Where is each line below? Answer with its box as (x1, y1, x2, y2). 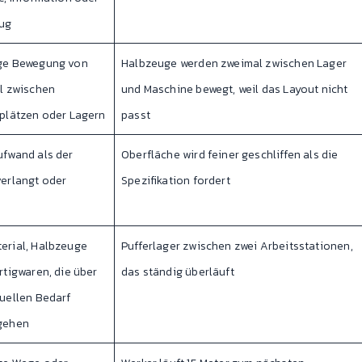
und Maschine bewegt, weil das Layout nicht (121, 81, 348, 99)
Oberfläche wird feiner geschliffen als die (121, 146, 339, 164)
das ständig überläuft (121, 263, 234, 281)
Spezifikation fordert (121, 172, 230, 190)
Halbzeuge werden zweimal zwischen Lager (121, 55, 347, 73)
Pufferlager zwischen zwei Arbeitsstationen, (121, 238, 353, 255)
